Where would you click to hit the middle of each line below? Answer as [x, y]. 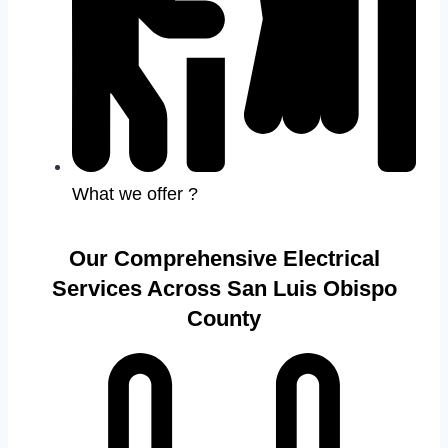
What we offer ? [135, 194]
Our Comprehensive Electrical [224, 259]
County [224, 319]
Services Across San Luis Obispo [224, 289]
